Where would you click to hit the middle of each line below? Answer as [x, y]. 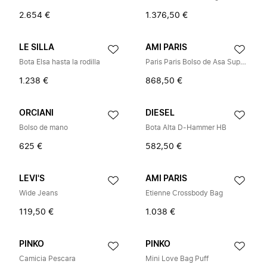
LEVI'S [32, 179]
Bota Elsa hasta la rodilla [60, 62]
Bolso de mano [44, 128]
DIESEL [160, 113]
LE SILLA [37, 48]
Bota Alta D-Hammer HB [186, 128]
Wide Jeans [38, 193]
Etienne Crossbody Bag [184, 193]
